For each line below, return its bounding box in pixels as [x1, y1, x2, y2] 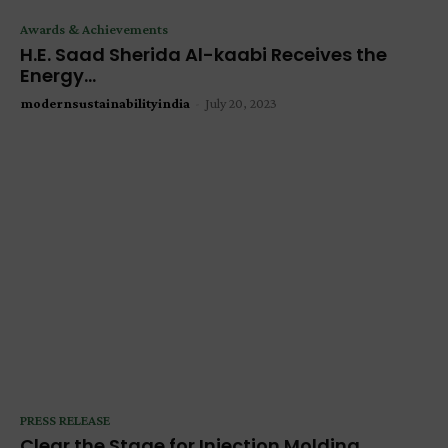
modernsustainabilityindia [20, 95, 190, 112]
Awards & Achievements [20, 21, 168, 38]
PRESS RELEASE [20, 411, 110, 428]
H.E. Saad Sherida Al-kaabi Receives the [20, 42, 387, 68]
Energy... [20, 63, 96, 89]
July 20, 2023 [205, 95, 277, 112]
